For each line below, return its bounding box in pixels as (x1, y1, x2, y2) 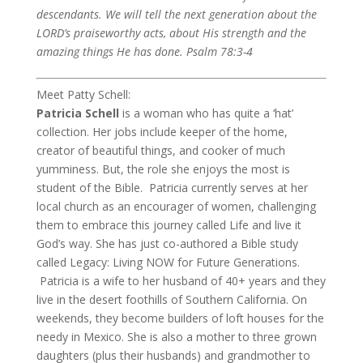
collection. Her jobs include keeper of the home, (36, 124, 288, 139)
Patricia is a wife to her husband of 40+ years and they (36, 273, 326, 288)
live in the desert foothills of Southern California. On (36, 292, 307, 307)
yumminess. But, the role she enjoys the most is (36, 161, 290, 177)
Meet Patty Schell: (36, 87, 130, 102)
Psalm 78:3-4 (186, 44, 253, 59)
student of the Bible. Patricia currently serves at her (36, 180, 308, 195)
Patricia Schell (36, 105, 122, 121)
